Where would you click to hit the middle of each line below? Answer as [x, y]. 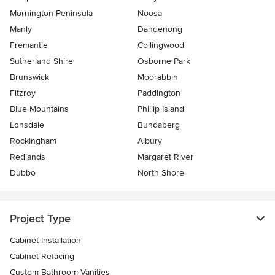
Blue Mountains [39, 109]
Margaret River [165, 157]
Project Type [40, 219]
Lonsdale [27, 125]
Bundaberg [159, 125]
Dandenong [160, 29]
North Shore [161, 173]
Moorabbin [158, 77]
